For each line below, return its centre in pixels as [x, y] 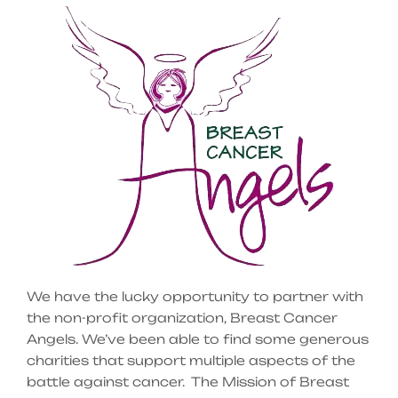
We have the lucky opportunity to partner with [195, 296]
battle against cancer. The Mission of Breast [188, 381]
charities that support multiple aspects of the [191, 360]
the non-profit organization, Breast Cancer [182, 317]
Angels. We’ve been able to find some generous [198, 338]
